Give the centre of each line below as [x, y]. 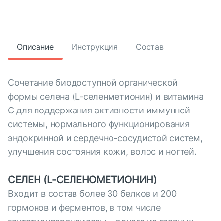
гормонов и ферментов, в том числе [84, 208]
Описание [36, 47]
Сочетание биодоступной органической [93, 83]
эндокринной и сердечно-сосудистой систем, [105, 138]
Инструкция [95, 47]
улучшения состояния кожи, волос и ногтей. [102, 152]
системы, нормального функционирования [99, 124]
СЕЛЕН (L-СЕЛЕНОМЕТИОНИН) [82, 180]
